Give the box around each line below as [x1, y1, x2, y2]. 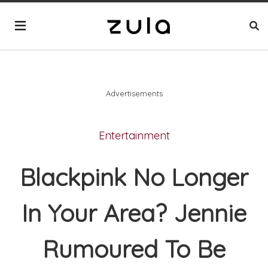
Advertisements [105, 88, 163, 98]
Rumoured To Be [42, 234, 226, 264]
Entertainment [98, 128, 170, 142]
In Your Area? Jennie [22, 198, 246, 229]
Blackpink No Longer [20, 162, 248, 193]
